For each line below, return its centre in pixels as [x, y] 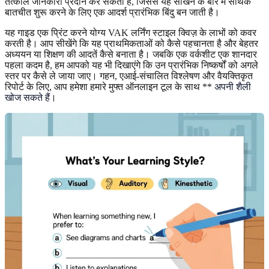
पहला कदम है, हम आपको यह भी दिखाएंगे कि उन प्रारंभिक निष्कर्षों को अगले [131, 65]
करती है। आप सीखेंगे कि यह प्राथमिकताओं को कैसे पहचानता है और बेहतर [131, 43]
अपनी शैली [233, 86]
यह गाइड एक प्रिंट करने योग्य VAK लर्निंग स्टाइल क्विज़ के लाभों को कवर [131, 32]
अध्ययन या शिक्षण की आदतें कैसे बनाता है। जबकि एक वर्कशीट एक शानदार [131, 54]
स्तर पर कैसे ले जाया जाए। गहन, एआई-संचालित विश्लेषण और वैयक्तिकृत [129, 76]
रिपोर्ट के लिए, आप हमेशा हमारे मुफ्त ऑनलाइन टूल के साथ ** [110, 86]
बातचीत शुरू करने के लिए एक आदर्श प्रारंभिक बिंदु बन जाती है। [112, 12]
